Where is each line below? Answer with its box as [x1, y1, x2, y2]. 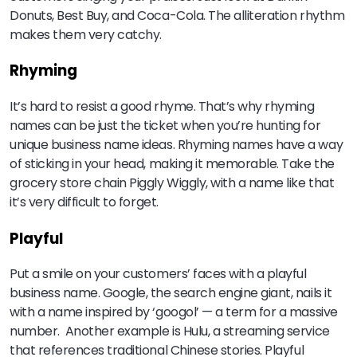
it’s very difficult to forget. [10, 193, 159, 212]
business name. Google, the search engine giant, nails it [10, 284, 332, 303]
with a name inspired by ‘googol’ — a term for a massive [10, 303, 338, 322]
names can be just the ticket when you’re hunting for [10, 116, 321, 135]
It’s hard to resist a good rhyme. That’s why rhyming [10, 97, 315, 116]
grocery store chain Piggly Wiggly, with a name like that [10, 174, 335, 193]
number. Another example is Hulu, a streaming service [10, 322, 330, 341]
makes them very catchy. [10, 25, 162, 44]
